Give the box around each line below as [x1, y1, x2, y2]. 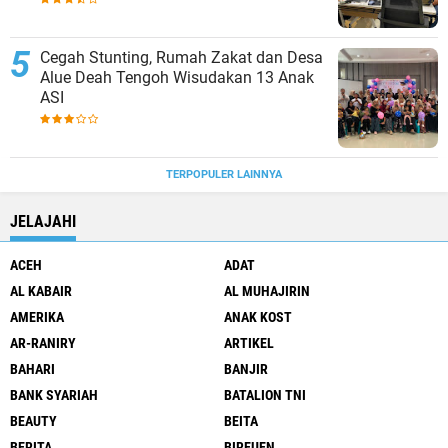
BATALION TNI [224, 386, 306, 403]
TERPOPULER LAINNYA [166, 167, 282, 181]
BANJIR [224, 360, 268, 377]
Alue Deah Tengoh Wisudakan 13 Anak [40, 67, 314, 87]
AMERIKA [10, 308, 64, 325]
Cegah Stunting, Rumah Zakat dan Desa [40, 47, 323, 67]
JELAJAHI [10, 211, 76, 231]
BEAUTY [10, 412, 57, 429]
